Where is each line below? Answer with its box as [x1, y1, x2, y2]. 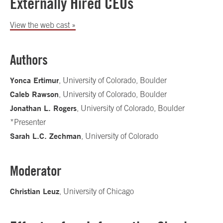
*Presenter [10, 117, 46, 126]
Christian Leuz [10, 186, 59, 196]
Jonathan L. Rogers [10, 103, 77, 113]
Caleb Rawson [10, 89, 59, 99]
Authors [10, 51, 48, 68]
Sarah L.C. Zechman [10, 131, 81, 141]
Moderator [10, 162, 61, 179]
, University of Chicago [59, 187, 134, 196]
